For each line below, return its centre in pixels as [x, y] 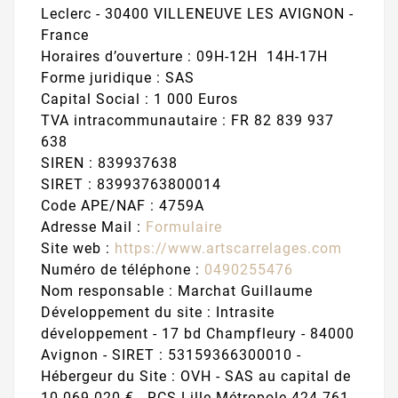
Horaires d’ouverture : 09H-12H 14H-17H [184, 57]
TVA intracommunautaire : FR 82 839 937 [187, 121]
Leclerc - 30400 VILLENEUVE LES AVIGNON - [197, 14]
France [65, 36]
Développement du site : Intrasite [158, 313]
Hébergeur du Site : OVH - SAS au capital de [196, 377]
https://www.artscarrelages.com [228, 249]
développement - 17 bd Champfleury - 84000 [198, 334]
